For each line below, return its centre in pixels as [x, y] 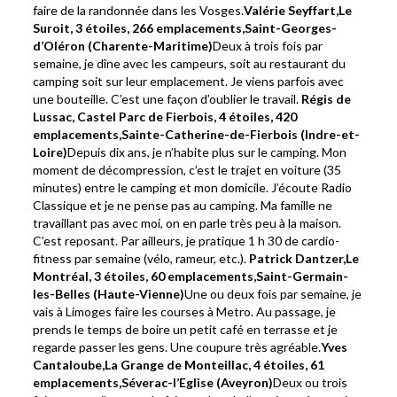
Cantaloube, [69, 365]
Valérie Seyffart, [292, 11]
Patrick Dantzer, [298, 259]
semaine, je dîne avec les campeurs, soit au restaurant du [190, 64]
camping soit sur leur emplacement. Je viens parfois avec [189, 82]
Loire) [51, 152]
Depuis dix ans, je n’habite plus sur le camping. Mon [207, 152]
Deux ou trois [311, 383]
